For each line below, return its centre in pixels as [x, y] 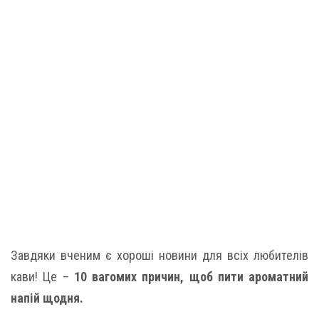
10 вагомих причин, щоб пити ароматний [191, 277]
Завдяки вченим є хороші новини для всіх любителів [159, 255]
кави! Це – [42, 277]
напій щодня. [47, 298]
